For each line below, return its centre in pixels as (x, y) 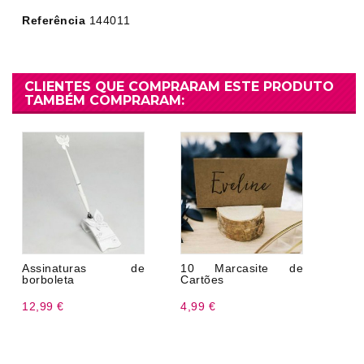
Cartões (202, 280)
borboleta (48, 280)
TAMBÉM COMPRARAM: (104, 101)
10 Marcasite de (242, 269)
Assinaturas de (83, 269)
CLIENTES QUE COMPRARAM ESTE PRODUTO (179, 87)
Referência (54, 21)
